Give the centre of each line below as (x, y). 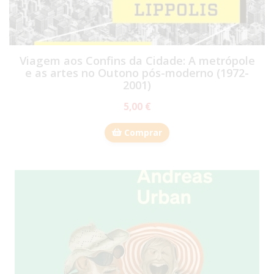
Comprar (142, 132)
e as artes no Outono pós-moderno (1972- (137, 72)
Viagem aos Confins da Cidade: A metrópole (137, 60)
